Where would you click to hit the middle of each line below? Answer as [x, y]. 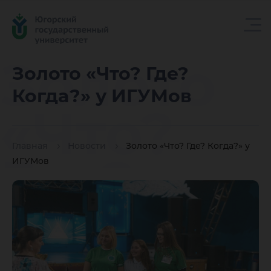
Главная [30, 146]
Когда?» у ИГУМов [102, 96]
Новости [87, 146]
